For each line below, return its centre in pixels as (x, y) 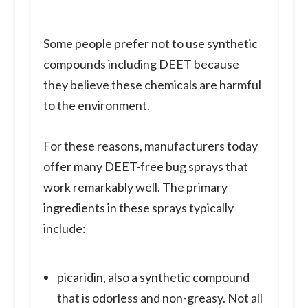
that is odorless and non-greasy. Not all (160, 298)
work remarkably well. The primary (135, 187)
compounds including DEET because (141, 64)
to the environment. (96, 106)
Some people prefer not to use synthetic (150, 44)
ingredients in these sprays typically (138, 208)
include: (64, 228)
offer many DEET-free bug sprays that (145, 166)
